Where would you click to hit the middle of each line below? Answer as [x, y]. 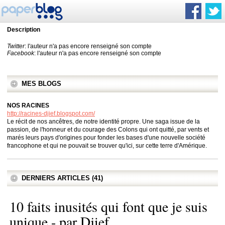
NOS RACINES [28, 105]
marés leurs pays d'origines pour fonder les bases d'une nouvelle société [106, 138]
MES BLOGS [41, 84]
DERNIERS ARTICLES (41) [62, 178]
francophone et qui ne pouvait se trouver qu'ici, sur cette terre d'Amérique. [107, 146]
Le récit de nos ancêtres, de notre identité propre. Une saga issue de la [103, 122]
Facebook [21, 53]
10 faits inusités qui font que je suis [108, 206]
